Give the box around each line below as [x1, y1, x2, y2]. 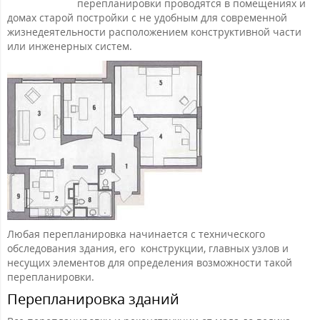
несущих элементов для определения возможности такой [7, 256, 292, 270]
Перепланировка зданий [7, 289, 179, 309]
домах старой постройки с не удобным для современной [7, 11, 287, 25]
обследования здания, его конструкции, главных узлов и [7, 241, 289, 256]
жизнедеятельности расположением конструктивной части [7, 25, 301, 39]
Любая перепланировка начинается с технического [7, 227, 265, 241]
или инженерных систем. [7, 39, 132, 54]
